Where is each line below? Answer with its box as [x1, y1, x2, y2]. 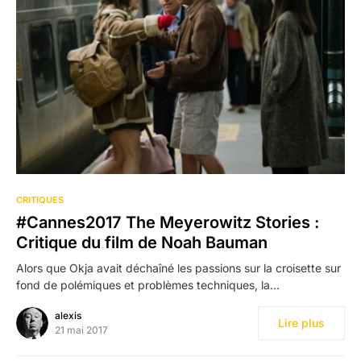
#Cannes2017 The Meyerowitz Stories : [16, 213, 319, 233]
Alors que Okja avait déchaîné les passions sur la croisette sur [16, 261, 341, 276]
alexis [55, 309, 81, 322]
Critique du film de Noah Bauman [16, 233, 268, 253]
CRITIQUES [16, 194, 64, 206]
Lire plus [278, 316, 325, 330]
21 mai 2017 [55, 324, 108, 337]
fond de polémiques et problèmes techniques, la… [16, 278, 280, 293]
